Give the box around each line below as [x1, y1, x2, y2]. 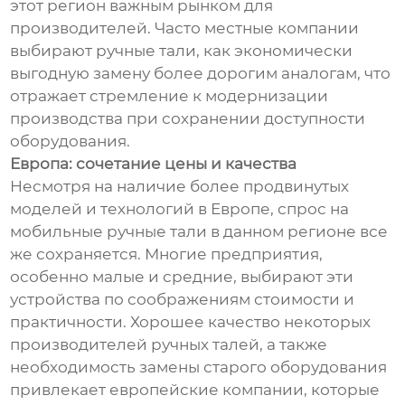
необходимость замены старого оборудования [10, 357, 388, 376]
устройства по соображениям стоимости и [10, 289, 355, 308]
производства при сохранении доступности [10, 108, 366, 127]
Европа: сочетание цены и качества [10, 154, 297, 173]
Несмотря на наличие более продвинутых [10, 176, 350, 195]
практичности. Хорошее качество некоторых [10, 312, 372, 331]
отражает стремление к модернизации [10, 86, 329, 105]
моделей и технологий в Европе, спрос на [10, 199, 350, 218]
